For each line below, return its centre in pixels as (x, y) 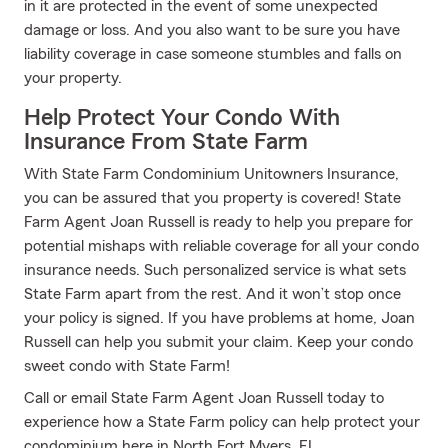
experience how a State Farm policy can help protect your (222, 422)
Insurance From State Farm (166, 142)
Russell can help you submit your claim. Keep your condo (218, 342)
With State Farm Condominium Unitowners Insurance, (211, 174)
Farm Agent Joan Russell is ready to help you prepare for (218, 222)
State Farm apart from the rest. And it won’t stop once (212, 294)
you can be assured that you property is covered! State (212, 198)
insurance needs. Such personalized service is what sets (215, 270)
